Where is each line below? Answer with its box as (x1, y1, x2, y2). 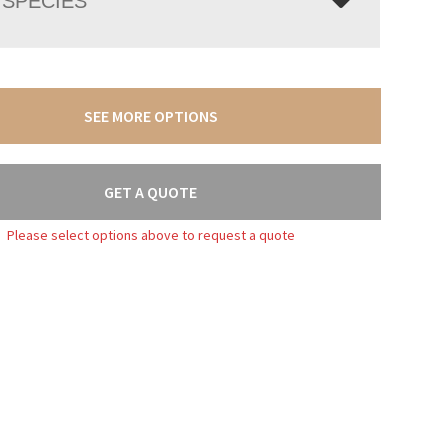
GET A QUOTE (104, 181, 198, 202)
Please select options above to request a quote (6, 225, 295, 244)
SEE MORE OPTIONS (83, 105, 218, 126)
